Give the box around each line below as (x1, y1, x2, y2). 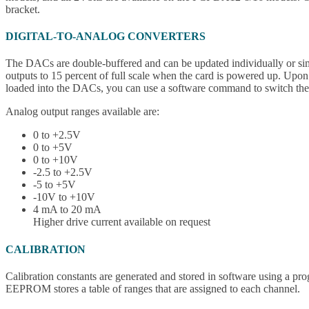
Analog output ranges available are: (6, 106, 159, 118)
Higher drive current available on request (33, 216, 210, 228)
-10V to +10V (33, 191, 95, 203)
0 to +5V (33, 141, 72, 154)
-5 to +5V (33, 179, 76, 191)
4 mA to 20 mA (33, 203, 101, 216)
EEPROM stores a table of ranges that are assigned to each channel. (6, 282, 300, 295)
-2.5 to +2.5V (33, 166, 92, 179)
